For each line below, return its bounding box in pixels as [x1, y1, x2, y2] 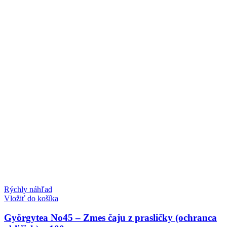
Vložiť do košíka [4, 194, 58, 203]
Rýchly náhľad [4, 184, 52, 194]
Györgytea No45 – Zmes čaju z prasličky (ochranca [4, 212, 217, 223]
